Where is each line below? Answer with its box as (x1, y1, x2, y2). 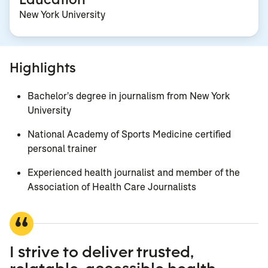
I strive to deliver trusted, (10, 241, 193, 262)
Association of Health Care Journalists (28, 181, 196, 194)
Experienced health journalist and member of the (28, 166, 240, 179)
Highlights (10, 59, 76, 77)
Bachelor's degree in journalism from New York (28, 90, 230, 103)
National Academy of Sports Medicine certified (28, 128, 231, 141)
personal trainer (28, 142, 97, 156)
